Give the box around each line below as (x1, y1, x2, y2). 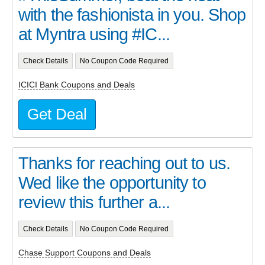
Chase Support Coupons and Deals (18, 248, 151, 258)
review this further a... (18, 192, 170, 212)
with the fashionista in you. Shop (18, 5, 246, 24)
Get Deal (27, 105, 87, 122)
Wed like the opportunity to (18, 173, 206, 192)
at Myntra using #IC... (18, 24, 170, 44)
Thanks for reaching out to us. (18, 153, 231, 173)
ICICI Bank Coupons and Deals (18, 80, 135, 90)
